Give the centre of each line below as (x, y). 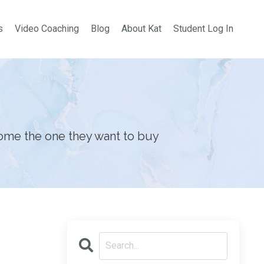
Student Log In (203, 29)
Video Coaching (47, 29)
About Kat (141, 29)
